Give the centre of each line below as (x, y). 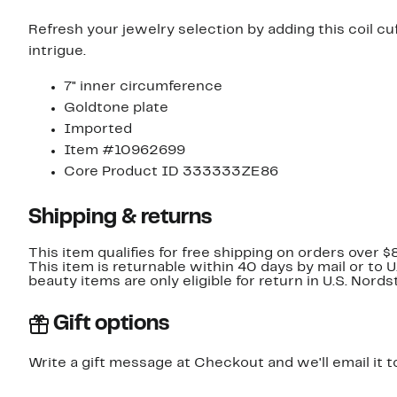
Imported (98, 130)
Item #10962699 (125, 151)
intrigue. (57, 52)
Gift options (111, 325)
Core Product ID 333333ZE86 (171, 172)
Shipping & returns (120, 218)
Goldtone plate (116, 109)
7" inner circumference (143, 87)
